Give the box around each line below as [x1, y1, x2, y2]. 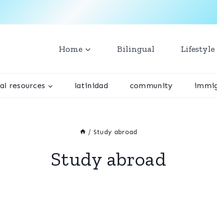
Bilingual [117, 44, 155, 54]
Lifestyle [181, 44, 215, 54]
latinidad [75, 80, 108, 90]
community [129, 80, 173, 90]
